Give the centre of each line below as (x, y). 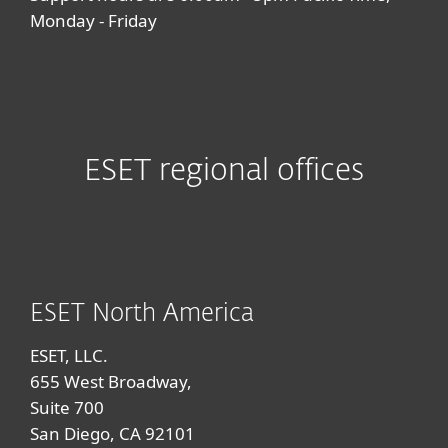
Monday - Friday (93, 20)
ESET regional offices (224, 172)
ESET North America (142, 314)
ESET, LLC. (69, 355)
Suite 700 (67, 407)
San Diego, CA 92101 (112, 433)
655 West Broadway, (111, 381)
